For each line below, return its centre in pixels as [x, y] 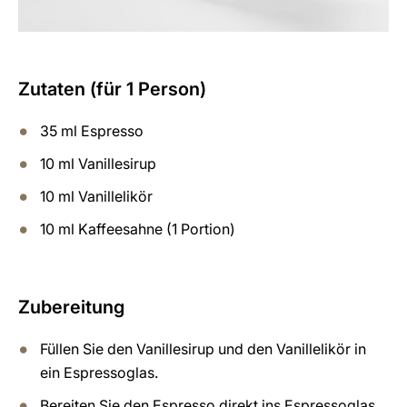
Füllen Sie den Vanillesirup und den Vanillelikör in [203, 348]
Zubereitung [71, 307]
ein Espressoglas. [99, 372]
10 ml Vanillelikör [96, 196]
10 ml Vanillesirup [98, 163]
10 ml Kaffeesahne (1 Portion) [138, 228]
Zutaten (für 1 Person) [112, 89]
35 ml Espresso [92, 130]
